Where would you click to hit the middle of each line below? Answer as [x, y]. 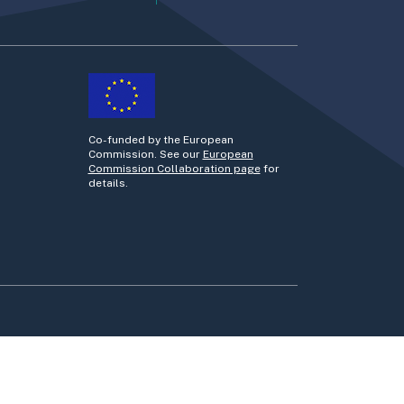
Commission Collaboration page [174, 168]
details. [108, 183]
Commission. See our [145, 154]
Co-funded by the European [161, 139]
